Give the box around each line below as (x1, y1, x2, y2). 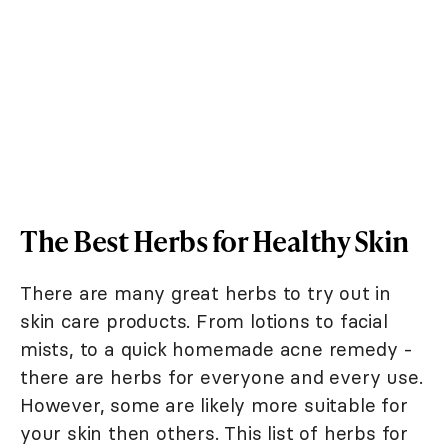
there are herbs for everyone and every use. (20, 364, 423, 389)
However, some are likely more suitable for (20, 392, 408, 417)
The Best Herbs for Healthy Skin (20, 220, 409, 260)
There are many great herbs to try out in (20, 280, 391, 305)
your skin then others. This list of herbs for (20, 420, 408, 445)
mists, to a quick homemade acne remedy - (20, 336, 413, 361)
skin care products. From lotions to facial (20, 308, 388, 333)
